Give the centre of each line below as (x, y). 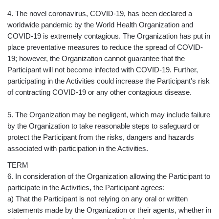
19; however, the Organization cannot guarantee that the (96, 59)
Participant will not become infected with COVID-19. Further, (103, 70)
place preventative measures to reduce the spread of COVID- (105, 47)
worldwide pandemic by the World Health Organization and (100, 25)
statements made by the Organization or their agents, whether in (109, 210)
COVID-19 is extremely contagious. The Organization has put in (109, 36)
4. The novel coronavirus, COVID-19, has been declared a (100, 14)
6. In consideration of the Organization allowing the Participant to (109, 176)
